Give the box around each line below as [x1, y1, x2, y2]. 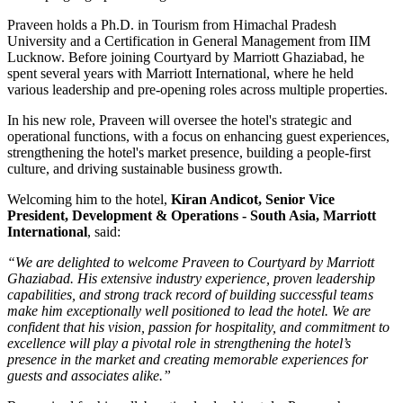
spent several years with [7, 65, 146, 81]
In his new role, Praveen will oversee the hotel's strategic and [7, 112, 352, 128]
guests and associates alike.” [7, 367, 171, 383]
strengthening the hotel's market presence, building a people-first [7, 144, 371, 160]
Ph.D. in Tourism [101, 16, 199, 32]
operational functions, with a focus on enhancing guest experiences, [7, 128, 390, 144]
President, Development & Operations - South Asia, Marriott [7, 207, 376, 223]
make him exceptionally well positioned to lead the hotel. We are [7, 302, 371, 318]
